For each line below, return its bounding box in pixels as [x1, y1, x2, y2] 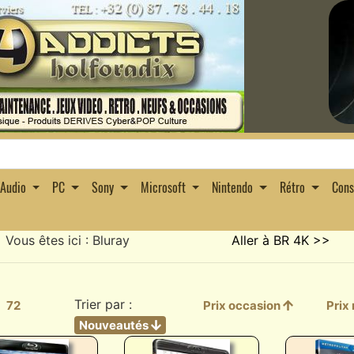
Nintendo [212, 178, 254, 198]
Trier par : [73, 296, 132, 312]
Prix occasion [202, 298, 283, 313]
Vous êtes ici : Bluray [6, 232, 130, 248]
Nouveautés [78, 318, 151, 333]
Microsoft [140, 178, 186, 198]
